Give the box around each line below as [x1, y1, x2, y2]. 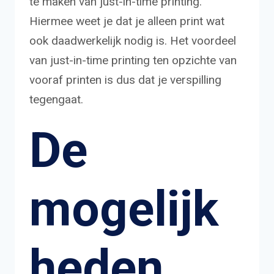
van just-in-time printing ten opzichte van [29, 53, 237, 67]
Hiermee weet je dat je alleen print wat [29, 13, 224, 28]
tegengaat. [29, 92, 83, 106]
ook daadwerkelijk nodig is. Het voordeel [29, 33, 236, 48]
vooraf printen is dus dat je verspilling [29, 72, 221, 87]
